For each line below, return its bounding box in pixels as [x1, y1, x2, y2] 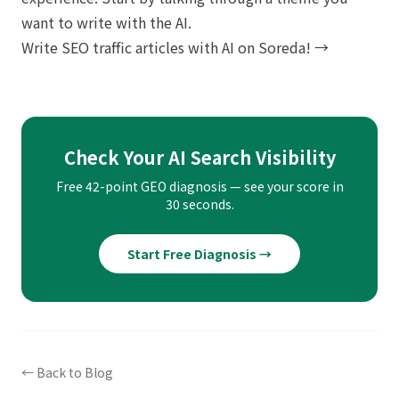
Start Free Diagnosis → [127, 245, 272, 263]
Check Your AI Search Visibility [63, 144, 336, 170]
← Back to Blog [21, 363, 113, 381]
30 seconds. [165, 195, 234, 213]
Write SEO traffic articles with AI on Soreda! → [21, 37, 329, 58]
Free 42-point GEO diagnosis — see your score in [55, 177, 344, 195]
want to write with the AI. [21, 12, 191, 33]
